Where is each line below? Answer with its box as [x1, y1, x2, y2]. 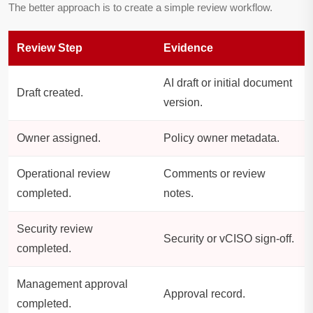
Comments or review [163, 168, 265, 180]
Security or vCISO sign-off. [163, 233, 294, 245]
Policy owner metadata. [163, 132, 279, 145]
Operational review [17, 168, 110, 180]
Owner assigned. [17, 132, 101, 145]
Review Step [17, 42, 82, 54]
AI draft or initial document [163, 77, 292, 89]
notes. [163, 187, 194, 200]
